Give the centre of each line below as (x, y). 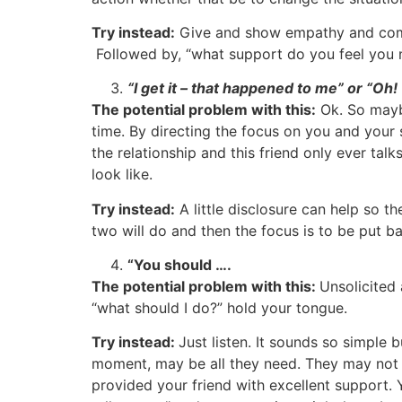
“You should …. (179, 265)
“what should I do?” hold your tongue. (219, 308)
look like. (122, 175)
